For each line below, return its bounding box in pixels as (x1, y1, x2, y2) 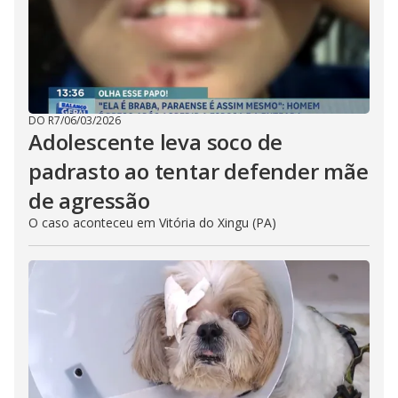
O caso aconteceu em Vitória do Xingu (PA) (28, 214, 276, 231)
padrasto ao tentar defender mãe (28, 156, 369, 186)
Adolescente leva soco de (28, 127, 283, 156)
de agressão (28, 186, 150, 215)
